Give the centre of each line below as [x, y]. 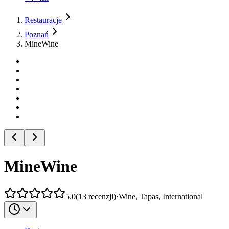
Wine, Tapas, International [161, 196]
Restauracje [43, 20]
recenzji [101, 196]
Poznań [37, 35]
